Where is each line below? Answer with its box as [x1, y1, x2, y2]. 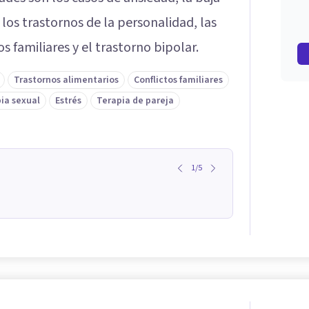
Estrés [55, 93, 81, 108]
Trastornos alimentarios [14, 72, 119, 87]
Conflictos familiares [134, 72, 223, 87]
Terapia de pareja [97, 93, 174, 108]
